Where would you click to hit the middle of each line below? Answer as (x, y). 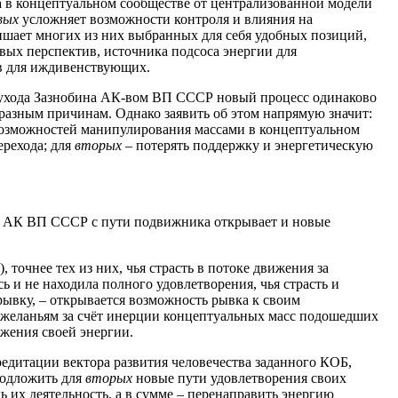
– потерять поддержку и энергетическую (247, 145)
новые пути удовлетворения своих (239, 378)
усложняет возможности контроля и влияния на (166, 19)
